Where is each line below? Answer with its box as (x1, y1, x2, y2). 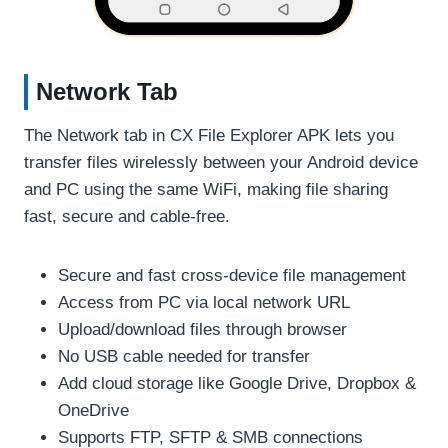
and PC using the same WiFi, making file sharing (24, 179, 388, 199)
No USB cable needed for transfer (58, 346, 310, 366)
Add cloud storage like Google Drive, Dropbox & (58, 373, 416, 393)
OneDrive (58, 400, 129, 420)
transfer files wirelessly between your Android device (24, 152, 418, 172)
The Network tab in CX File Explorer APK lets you (24, 125, 394, 145)
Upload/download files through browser (58, 319, 347, 339)
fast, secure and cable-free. (24, 206, 230, 226)
